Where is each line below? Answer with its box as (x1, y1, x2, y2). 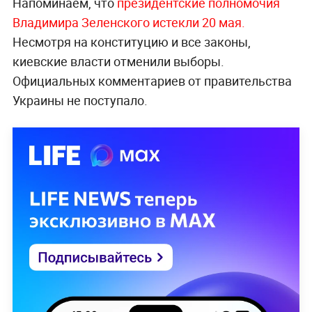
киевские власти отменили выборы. (12, 53, 224, 70)
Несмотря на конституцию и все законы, (12, 33, 251, 51)
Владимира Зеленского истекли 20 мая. (12, 14, 245, 31)
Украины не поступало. (12, 92, 148, 109)
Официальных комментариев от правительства (12, 72, 292, 90)
